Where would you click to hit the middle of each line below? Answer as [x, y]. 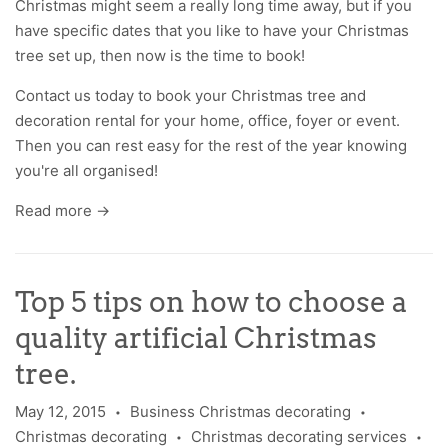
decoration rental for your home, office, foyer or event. [207, 120]
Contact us [53, 95]
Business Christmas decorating [240, 412]
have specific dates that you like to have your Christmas [212, 30]
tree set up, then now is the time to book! [162, 55]
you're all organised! [86, 170]
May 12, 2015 [60, 412]
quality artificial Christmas [196, 337]
